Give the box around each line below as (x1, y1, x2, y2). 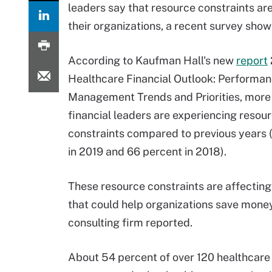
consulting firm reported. (68, 216, 192, 229)
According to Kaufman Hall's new (68, 54, 236, 67)
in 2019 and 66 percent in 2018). (68, 145, 226, 158)
